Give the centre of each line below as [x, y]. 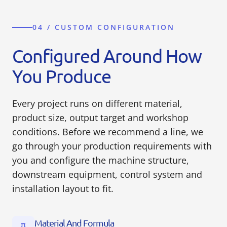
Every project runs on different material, [97, 103]
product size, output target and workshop [100, 117]
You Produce [62, 75]
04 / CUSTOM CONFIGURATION [104, 27]
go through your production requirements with [112, 146]
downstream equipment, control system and [107, 174]
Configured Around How [107, 55]
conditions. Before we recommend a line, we [108, 131]
